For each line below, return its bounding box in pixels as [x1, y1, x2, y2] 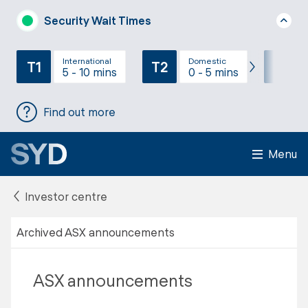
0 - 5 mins [188, 65, 239, 78]
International [63, 55, 111, 65]
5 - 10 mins [63, 65, 117, 78]
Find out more [43, 105, 115, 118]
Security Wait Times [44, 14, 151, 27]
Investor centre [22, 190, 107, 203]
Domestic [188, 55, 226, 65]
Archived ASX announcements [16, 225, 175, 239]
